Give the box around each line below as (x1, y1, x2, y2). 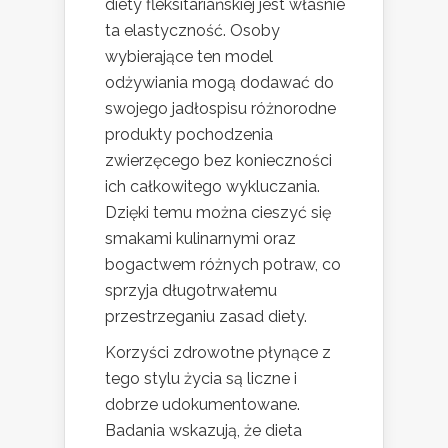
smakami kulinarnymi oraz (105, 228, 296, 248)
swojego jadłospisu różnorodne (105, 98, 336, 118)
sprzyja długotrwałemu (105, 280, 277, 300)
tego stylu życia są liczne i (105, 368, 297, 388)
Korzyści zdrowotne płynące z (105, 342, 331, 362)
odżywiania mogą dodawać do (105, 72, 334, 92)
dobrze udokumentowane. (105, 394, 300, 414)
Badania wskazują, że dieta (105, 420, 302, 440)
